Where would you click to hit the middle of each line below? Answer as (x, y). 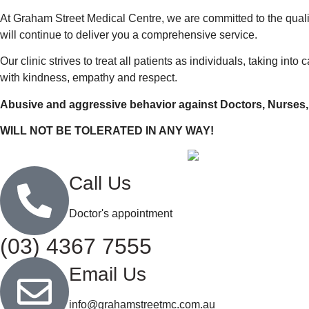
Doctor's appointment (121, 214)
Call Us (100, 183)
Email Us (108, 275)
